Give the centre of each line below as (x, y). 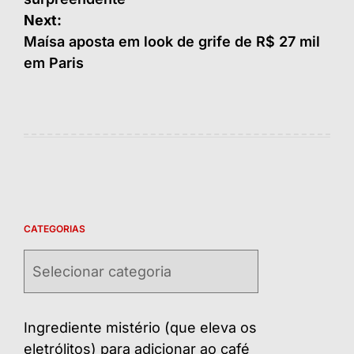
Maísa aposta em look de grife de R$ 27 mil (172, 42)
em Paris (54, 63)
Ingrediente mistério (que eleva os (140, 328)
